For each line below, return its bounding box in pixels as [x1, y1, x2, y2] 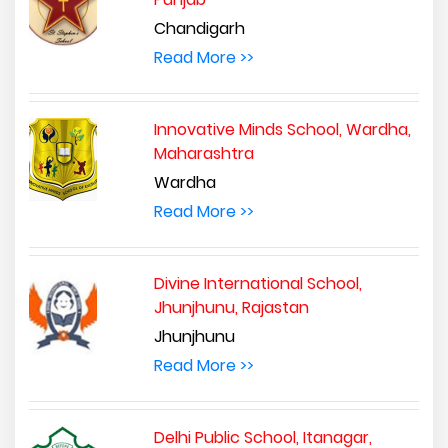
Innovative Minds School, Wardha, [153, 117, 411, 141]
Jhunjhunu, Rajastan [153, 295, 309, 319]
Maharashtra [153, 141, 254, 165]
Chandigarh [153, 16, 245, 40]
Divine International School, [153, 271, 362, 295]
